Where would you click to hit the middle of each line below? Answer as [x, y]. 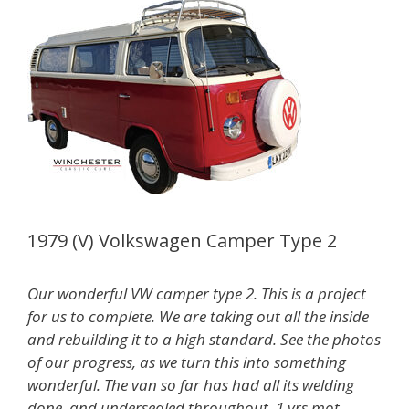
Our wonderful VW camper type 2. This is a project [197, 293]
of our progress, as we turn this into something [187, 362]
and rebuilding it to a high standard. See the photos [204, 339]
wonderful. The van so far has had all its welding [191, 384]
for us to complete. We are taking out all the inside [198, 316]
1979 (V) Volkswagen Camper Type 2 [182, 240]
